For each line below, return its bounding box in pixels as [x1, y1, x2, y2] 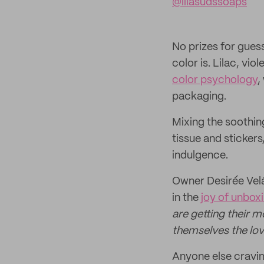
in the [172, 193, 201, 203]
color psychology [172, 75, 258, 85]
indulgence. [172, 150, 228, 161]
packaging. [172, 91, 226, 102]
